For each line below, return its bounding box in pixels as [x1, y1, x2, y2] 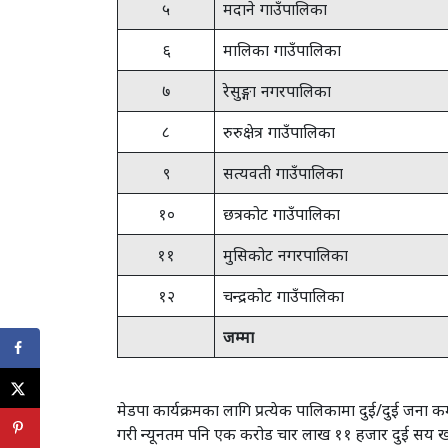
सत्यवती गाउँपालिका [223, 163, 343, 183]
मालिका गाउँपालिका [223, 40, 341, 60]
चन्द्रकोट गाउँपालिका [223, 286, 344, 306]
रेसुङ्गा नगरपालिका [223, 81, 331, 101]
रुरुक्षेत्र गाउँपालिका [223, 122, 335, 142]
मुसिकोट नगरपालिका [223, 245, 348, 265]
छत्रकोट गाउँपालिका [223, 204, 340, 224]
